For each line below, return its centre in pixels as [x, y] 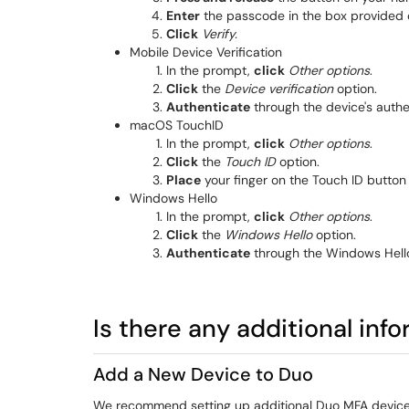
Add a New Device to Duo [203, 374]
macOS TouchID [177, 125]
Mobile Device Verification [206, 52]
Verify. [220, 34]
